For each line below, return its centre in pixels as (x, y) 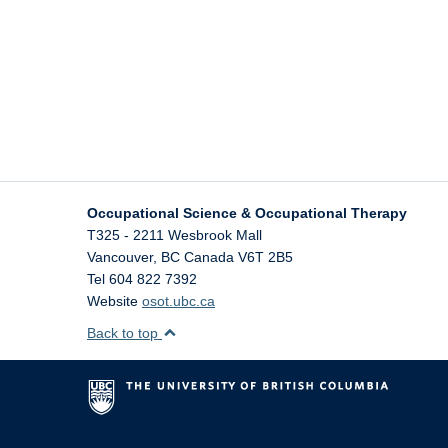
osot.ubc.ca (178, 301)
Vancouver (120, 257)
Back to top (124, 333)
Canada (209, 257)
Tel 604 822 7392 (142, 279)
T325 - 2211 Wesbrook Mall (174, 235)
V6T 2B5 (265, 257)
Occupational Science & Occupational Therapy (247, 213)
